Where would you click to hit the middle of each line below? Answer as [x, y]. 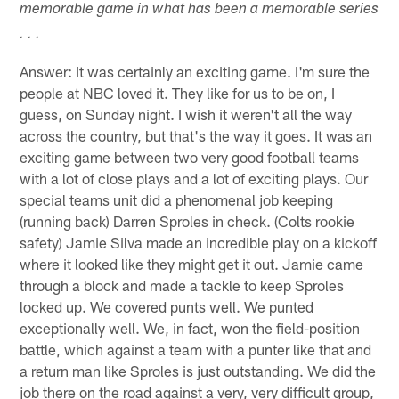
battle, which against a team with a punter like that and [196, 349]
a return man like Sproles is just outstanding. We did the [198, 370]
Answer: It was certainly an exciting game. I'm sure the [195, 71]
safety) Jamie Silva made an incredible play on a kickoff [199, 242]
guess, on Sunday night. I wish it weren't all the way [186, 114]
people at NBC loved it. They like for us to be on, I [178, 92]
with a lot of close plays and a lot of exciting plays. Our [194, 178]
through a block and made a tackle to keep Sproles [182, 285]
